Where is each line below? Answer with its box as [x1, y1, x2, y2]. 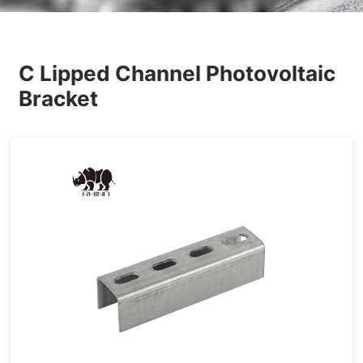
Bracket [19, 86, 99, 111]
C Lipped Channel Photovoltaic [19, 61, 336, 86]
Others [20, 11, 62, 27]
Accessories [63, 150, 300, 198]
